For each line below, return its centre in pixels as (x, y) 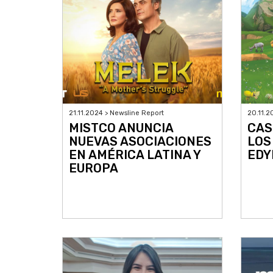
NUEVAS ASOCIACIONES (140, 142)
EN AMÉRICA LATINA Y (135, 155)
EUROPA (94, 168)
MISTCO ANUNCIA (121, 128)
